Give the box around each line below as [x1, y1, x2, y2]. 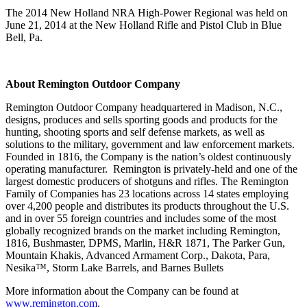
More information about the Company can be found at [5, 284, 238, 297]
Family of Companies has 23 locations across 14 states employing [5, 187, 288, 199]
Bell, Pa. [5, 31, 42, 43]
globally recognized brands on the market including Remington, [5, 224, 280, 236]
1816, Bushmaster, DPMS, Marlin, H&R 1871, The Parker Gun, [5, 236, 285, 249]
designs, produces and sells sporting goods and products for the [5, 113, 278, 125]
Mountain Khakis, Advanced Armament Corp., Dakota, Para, [5, 249, 270, 261]
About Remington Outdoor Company [5, 77, 180, 90]
